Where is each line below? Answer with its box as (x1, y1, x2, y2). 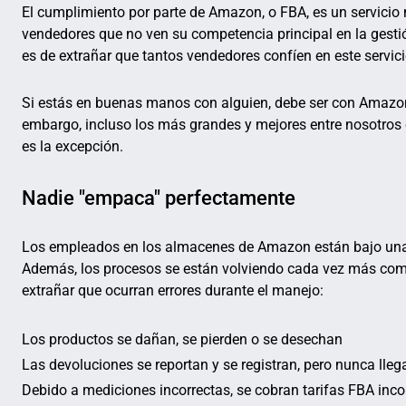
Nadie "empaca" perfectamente (22, 186, 295, 209)
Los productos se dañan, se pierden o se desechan (22, 330, 343, 348)
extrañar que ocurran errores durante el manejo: (22, 281, 324, 299)
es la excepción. (22, 137, 123, 155)
